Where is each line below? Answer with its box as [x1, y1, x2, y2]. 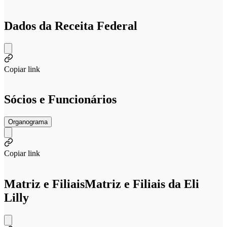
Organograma [8, 118, 48, 126]
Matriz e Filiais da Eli [85, 177, 199, 191]
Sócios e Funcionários [4, 93, 117, 106]
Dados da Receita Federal [4, 19, 137, 32]
